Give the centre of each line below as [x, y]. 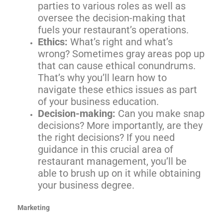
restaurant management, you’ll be [112, 162]
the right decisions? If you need [107, 138]
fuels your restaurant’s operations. [113, 30]
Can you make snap [162, 114]
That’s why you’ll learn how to [103, 78]
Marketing [34, 207]
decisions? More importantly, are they [120, 126]
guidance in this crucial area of [106, 150]
